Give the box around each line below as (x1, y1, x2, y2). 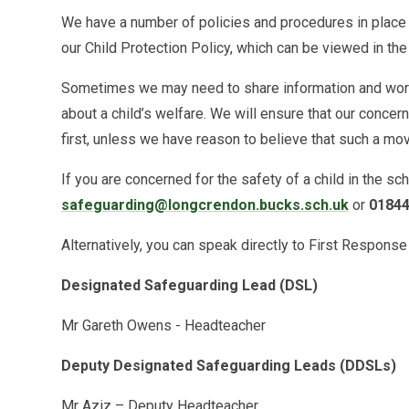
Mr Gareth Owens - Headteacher (61, 317, 267, 335)
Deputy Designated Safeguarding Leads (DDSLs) (61, 357, 397, 375)
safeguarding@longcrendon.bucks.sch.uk (61, 196, 350, 215)
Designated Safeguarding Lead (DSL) (61, 277, 319, 295)
